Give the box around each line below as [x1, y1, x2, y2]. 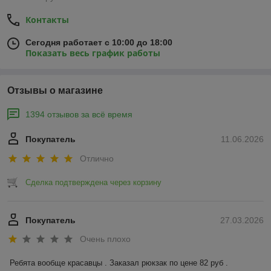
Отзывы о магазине [7, 85, 103, 96]
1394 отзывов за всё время [25, 109, 132, 120]
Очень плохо [80, 234, 131, 244]
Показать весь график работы [25, 47, 160, 59]
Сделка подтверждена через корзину [25, 177, 162, 187]
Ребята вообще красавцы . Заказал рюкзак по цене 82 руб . [10, 258, 228, 268]
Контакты [25, 14, 69, 26]
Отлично [80, 153, 114, 163]
